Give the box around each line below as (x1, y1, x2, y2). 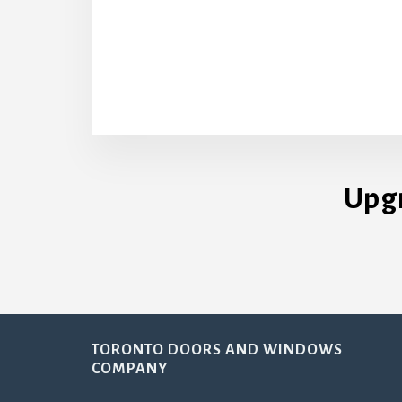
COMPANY (92, 360, 168, 377)
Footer (13, 337, 105, 380)
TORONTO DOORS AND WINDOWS (92, 341, 343, 358)
